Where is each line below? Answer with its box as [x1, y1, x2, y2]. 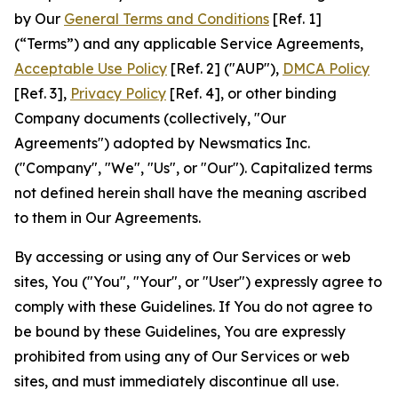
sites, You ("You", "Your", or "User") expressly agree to [14, 273, 382, 291]
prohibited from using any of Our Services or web [14, 347, 350, 365]
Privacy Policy [70, 84, 166, 102]
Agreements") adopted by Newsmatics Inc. [14, 134, 310, 152]
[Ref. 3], [14, 84, 70, 102]
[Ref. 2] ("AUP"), [167, 60, 283, 77]
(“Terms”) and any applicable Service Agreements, [14, 35, 363, 52]
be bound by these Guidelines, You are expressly [14, 322, 346, 340]
